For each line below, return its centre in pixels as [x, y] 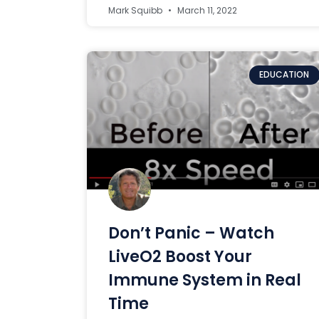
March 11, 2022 [206, 11]
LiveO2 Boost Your [180, 257]
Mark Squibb [136, 11]
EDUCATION [284, 75]
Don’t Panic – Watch [191, 234]
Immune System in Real [205, 281]
